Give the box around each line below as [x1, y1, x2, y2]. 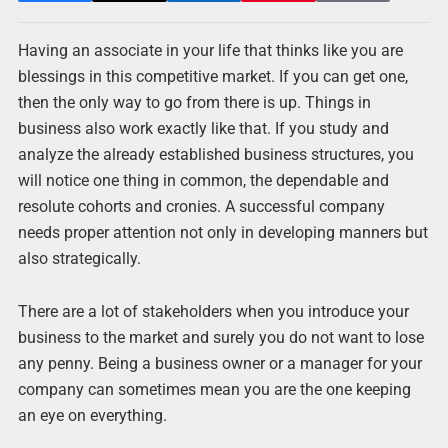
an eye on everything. [17, 406, 167, 426]
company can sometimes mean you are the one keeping [17, 380, 411, 400]
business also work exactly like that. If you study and [17, 119, 389, 138]
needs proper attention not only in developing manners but [17, 223, 428, 242]
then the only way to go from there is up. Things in [17, 93, 371, 112]
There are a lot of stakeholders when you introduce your [17, 302, 409, 322]
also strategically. [17, 249, 141, 268]
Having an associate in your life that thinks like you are [17, 41, 403, 60]
